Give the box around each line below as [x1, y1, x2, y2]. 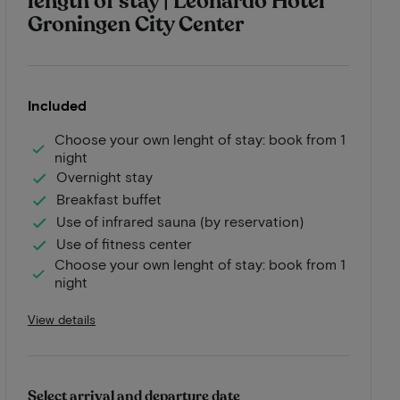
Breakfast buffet [56, 190, 162, 208]
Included [28, 96, 87, 113]
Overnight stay [56, 168, 153, 186]
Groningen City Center [28, 9, 244, 39]
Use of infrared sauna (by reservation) [56, 212, 304, 230]
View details [28, 311, 96, 327]
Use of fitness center [56, 235, 192, 253]
